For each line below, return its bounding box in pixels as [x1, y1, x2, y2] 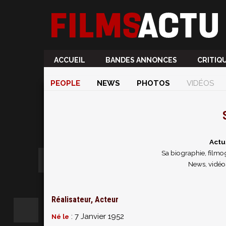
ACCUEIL [54, 56, 85, 64]
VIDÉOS [187, 79, 214, 88]
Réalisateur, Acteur [51, 195, 119, 204]
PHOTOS [137, 79, 170, 88]
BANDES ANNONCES [105, 56, 177, 64]
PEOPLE [50, 79, 80, 88]
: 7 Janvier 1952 [69, 212, 124, 221]
